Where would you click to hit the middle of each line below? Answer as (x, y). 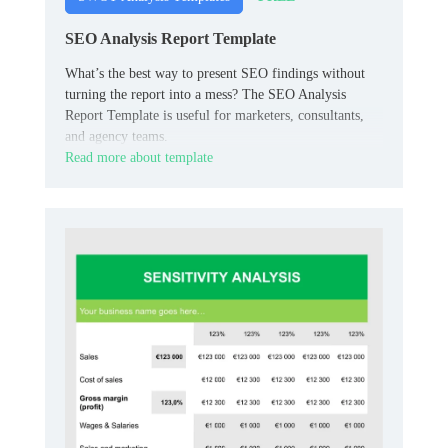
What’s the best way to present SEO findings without (215, 74)
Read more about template (139, 158)
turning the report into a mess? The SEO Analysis (205, 95)
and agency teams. (116, 137)
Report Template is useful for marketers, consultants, (214, 116)
